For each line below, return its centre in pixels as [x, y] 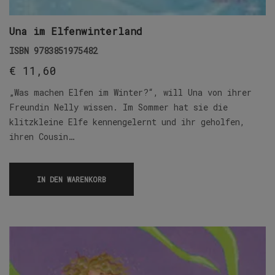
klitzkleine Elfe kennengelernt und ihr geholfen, [127, 122]
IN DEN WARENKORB [72, 180]
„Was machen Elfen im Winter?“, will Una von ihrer [130, 93]
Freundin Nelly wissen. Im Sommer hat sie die [118, 107]
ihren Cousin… [42, 137]
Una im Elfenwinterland [76, 31]
